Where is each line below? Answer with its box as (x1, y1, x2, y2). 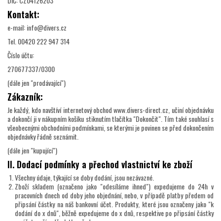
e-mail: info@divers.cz (7, 22, 67, 33)
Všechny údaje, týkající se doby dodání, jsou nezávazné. (15, 172, 154, 183)
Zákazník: (7, 90, 43, 104)
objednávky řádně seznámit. (7, 131, 78, 142)
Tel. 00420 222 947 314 (7, 36, 70, 47)
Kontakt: (7, 8, 39, 21)
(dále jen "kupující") (7, 145, 57, 156)
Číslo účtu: (7, 50, 34, 61)
